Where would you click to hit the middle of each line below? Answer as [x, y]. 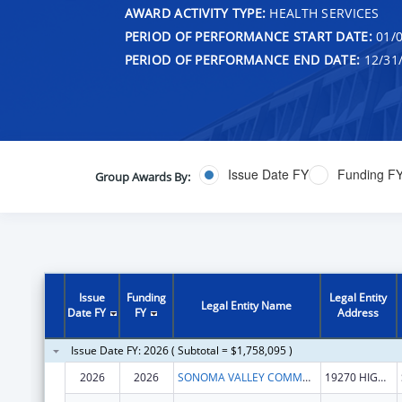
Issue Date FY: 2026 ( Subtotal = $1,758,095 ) [181, 350]
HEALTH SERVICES [323, 13]
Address [358, 312]
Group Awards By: [142, 176]
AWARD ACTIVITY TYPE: [195, 13]
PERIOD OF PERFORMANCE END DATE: [242, 59]
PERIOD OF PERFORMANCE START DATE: [248, 36]
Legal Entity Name [247, 305]
